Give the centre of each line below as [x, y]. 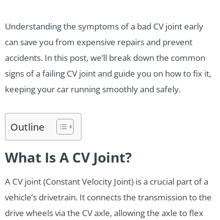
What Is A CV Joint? [68, 157]
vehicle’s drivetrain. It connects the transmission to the [108, 197]
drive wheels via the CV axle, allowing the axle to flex [104, 213]
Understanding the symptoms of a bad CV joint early [104, 26]
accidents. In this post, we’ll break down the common [105, 57]
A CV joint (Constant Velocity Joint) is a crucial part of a [107, 181]
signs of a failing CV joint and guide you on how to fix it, [108, 73]
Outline [27, 126]
